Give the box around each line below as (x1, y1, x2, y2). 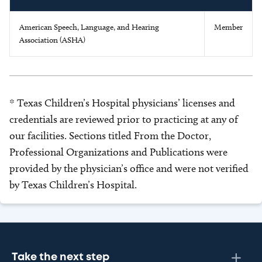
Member (214, 22, 243, 32)
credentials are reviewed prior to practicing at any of (9, 113, 238, 126)
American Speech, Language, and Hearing (19, 22, 159, 32)
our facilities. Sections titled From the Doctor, (9, 129, 211, 142)
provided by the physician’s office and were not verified (9, 162, 249, 175)
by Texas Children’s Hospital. (9, 178, 137, 191)
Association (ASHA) (19, 35, 85, 45)
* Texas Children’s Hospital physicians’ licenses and (9, 96, 235, 109)
